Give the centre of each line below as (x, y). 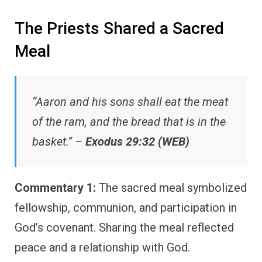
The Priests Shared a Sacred (119, 29)
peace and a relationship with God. (102, 247)
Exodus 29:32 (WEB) (137, 141)
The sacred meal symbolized (171, 187)
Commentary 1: (55, 187)
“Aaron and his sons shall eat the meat (130, 101)
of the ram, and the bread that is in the (129, 121)
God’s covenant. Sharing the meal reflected (124, 227)
